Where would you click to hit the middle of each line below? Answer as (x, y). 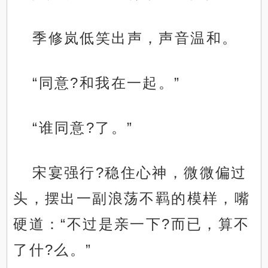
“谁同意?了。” (83, 128)
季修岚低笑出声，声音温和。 (135, 38)
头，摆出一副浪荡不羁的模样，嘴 (132, 199)
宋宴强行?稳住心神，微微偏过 (140, 173)
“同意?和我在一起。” (106, 83)
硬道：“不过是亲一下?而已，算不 (132, 224)
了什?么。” (53, 250)
